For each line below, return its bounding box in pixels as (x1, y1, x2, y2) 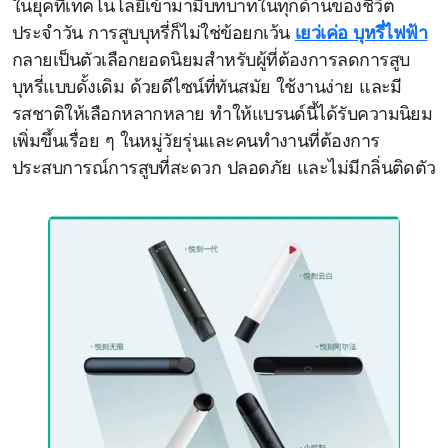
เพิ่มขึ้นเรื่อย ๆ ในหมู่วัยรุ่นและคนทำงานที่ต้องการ (12, 133, 380, 152)
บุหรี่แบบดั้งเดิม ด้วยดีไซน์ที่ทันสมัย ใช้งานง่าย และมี (12, 79, 402, 98)
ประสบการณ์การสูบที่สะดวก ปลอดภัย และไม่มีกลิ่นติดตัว (12, 160, 436, 179)
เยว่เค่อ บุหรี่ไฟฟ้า (294, 25, 428, 44)
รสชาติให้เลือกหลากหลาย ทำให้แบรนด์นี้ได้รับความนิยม (12, 106, 433, 125)
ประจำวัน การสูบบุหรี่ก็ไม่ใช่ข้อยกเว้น (12, 25, 295, 44)
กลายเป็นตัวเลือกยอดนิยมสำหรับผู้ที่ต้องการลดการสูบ (12, 52, 410, 71)
